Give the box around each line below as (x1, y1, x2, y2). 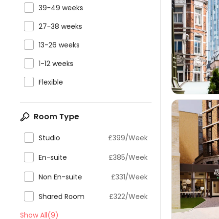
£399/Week (108, 133, 148, 143)
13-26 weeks (39, 40, 80, 50)
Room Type (34, 111, 79, 122)
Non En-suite (39, 172, 82, 182)
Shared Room (39, 192, 85, 201)
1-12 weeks (39, 59, 73, 68)
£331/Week (111, 172, 148, 182)
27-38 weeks (39, 22, 82, 31)
